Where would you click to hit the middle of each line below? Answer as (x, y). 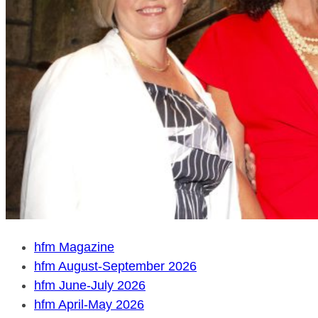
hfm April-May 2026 (89, 304)
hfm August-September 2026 (115, 266)
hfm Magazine (74, 247)
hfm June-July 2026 (90, 285)
